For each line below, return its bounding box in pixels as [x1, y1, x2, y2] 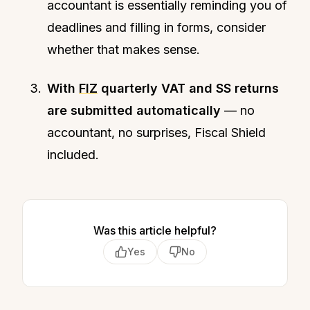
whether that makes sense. [47, 42, 200, 57]
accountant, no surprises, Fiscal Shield [47, 125, 266, 140]
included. [47, 147, 99, 162]
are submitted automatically [47, 102, 221, 118]
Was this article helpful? [93, 223, 217, 237]
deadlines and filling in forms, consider [47, 19, 266, 35]
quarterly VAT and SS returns [98, 80, 279, 95]
